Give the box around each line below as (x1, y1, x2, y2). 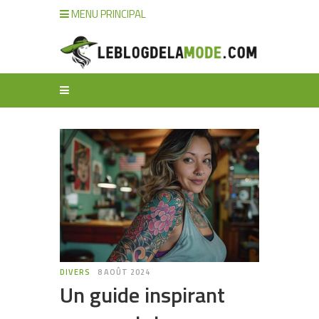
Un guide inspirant (60, 278, 225, 311)
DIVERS (60, 266, 90, 278)
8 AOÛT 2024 (97, 266, 150, 278)
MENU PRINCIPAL (69, 6, 146, 22)
